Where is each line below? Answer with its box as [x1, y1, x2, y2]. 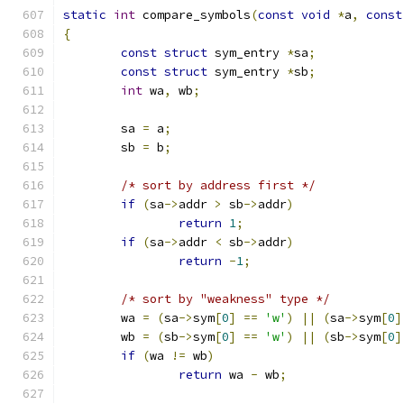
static [63, 7, 106, 23]
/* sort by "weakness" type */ [121, 291, 330, 307]
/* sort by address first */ [121, 178, 316, 193]
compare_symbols [135, 7, 251, 23]
